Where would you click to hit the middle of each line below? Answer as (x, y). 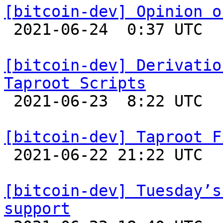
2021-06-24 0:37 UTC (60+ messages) (9, 29)
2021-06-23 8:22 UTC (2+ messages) (9, 101)
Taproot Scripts (75, 83)
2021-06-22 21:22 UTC (9, 155)
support (37, 209)
